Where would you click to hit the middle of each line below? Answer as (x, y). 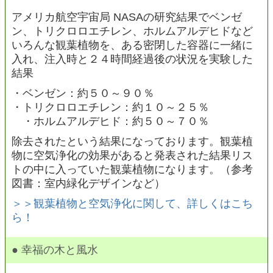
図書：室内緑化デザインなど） (88, 183)
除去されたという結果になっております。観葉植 (132, 141)
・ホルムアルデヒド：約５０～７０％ (110, 121)
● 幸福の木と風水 (55, 250)
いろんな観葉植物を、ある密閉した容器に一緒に (132, 45)
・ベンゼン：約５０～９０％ (83, 93)
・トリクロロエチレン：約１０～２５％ (110, 107)
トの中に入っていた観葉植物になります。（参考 (132, 169)
